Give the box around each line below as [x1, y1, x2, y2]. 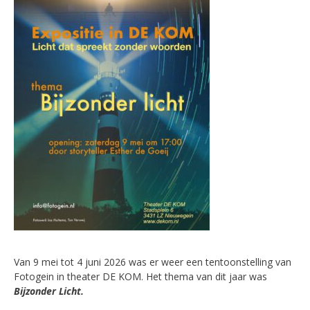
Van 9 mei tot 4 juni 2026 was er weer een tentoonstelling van [14, 255, 291, 269]
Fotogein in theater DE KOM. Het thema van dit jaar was [14, 270, 267, 284]
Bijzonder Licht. [14, 284, 84, 298]
